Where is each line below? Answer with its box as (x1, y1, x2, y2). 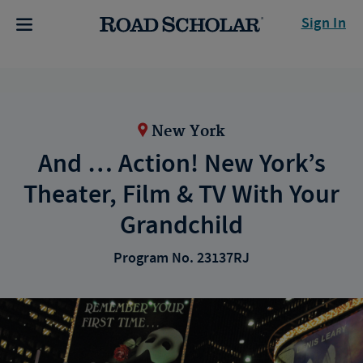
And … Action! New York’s (37, 147, 326, 181)
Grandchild (120, 208, 243, 243)
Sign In (301, 14, 346, 33)
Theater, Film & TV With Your (23, 177, 340, 212)
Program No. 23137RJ (113, 249, 250, 268)
